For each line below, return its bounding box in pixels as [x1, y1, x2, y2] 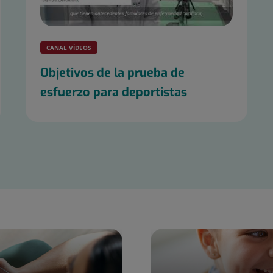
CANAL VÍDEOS [46, 43, 92, 52]
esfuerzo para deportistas [40, 84, 188, 101]
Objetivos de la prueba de [40, 65, 185, 82]
